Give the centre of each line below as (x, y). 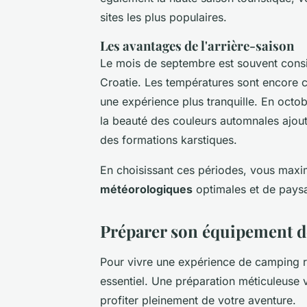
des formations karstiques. (169, 139)
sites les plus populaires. (163, 17)
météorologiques (146, 189)
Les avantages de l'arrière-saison (197, 45)
